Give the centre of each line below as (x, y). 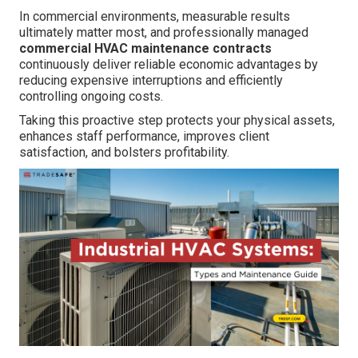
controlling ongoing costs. (91, 96)
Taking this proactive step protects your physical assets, (177, 120)
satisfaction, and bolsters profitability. (124, 152)
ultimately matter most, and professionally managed (164, 32)
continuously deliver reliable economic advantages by (169, 64)
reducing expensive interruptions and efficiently (151, 80)
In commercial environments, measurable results (155, 16)
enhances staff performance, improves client (144, 136)
